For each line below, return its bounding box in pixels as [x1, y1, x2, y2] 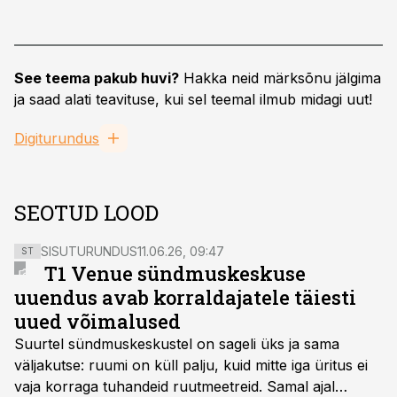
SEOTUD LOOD [14, 198, 159, 227]
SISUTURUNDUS [41, 244, 137, 259]
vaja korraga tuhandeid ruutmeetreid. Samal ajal [14, 378, 335, 395]
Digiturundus [14, 129, 99, 147]
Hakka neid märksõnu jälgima [179, 69, 381, 87]
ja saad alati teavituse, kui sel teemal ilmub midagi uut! [14, 90, 372, 108]
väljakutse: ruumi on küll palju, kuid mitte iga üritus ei [14, 356, 368, 374]
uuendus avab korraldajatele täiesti [14, 284, 356, 310]
